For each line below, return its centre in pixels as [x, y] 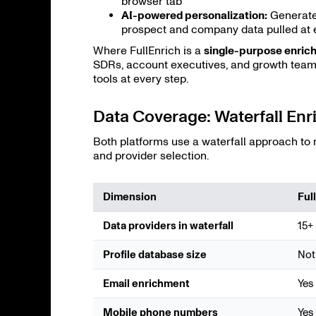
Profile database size [155, 255]
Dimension [130, 197]
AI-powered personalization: [194, 15]
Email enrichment [146, 284]
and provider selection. [151, 156]
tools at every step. [141, 79]
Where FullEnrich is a [148, 50]
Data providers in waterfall [168, 226]
